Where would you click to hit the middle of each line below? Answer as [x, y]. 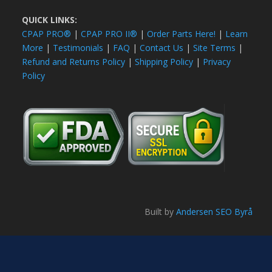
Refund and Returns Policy [74, 61]
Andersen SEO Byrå [214, 212]
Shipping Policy [164, 61]
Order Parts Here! [182, 33]
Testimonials [78, 47]
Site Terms [215, 47]
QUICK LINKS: [50, 19]
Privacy [217, 61]
